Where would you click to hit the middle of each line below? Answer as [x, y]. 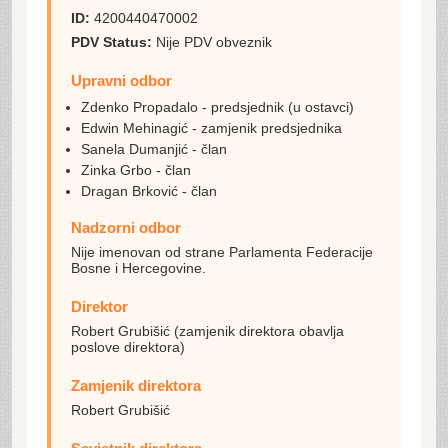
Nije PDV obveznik [212, 42]
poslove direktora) [128, 347]
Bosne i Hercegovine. [138, 268]
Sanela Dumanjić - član [154, 149]
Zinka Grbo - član [136, 170]
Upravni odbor [121, 80]
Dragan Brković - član [149, 191]
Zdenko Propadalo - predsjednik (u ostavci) [217, 107]
